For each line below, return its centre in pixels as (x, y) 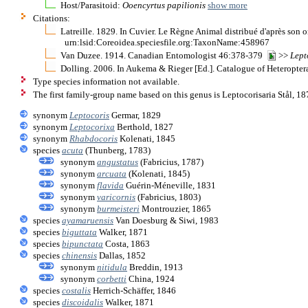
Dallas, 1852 (121, 255)
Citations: (52, 18)
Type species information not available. (106, 81)
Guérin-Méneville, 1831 (170, 185)
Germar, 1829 (135, 115)
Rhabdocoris (93, 138)
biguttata (79, 232)
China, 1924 (151, 278)
